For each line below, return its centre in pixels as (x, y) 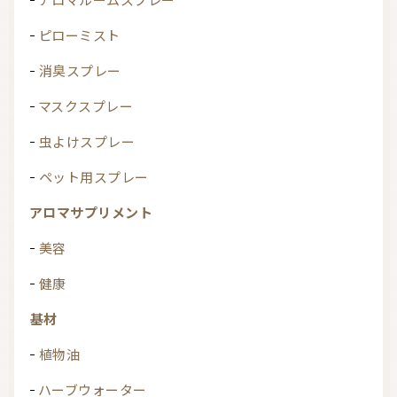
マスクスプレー (92, 107)
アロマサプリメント (98, 213)
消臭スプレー (87, 71)
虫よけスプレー (94, 142)
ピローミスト (86, 36)
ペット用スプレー (101, 178)
